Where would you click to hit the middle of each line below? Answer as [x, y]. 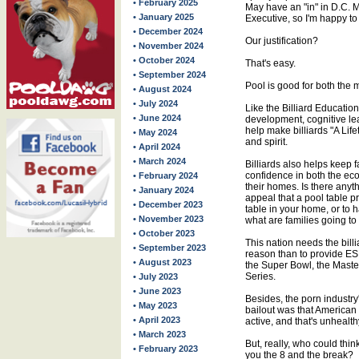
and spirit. [266, 142]
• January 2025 [163, 17]
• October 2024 [164, 60]
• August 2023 [162, 262]
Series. [260, 276]
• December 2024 [168, 31]
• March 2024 [159, 161]
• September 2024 [169, 75]
